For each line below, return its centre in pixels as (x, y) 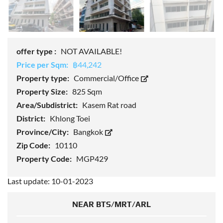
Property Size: (43, 92)
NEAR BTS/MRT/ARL (111, 205)
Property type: (44, 78)
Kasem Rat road (109, 105)
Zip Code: (34, 145)
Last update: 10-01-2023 (50, 181)
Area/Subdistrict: (48, 105)
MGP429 (92, 159)
